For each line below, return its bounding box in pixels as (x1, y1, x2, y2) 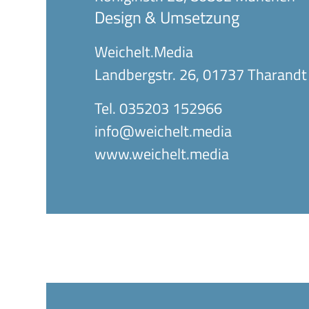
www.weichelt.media (94, 142, 230, 166)
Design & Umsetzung (94, 5, 240, 30)
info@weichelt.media (94, 119, 232, 143)
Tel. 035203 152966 (94, 97, 223, 120)
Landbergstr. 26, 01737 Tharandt (94, 63, 308, 86)
